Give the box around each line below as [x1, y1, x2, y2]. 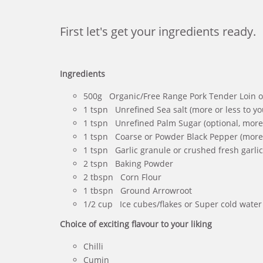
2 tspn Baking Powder [83, 157, 173, 169]
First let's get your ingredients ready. [60, 23, 256, 39]
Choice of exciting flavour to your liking [60, 218, 212, 230]
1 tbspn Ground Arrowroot [83, 184, 192, 196]
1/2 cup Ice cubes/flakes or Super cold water [83, 198, 262, 210]
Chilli [83, 240, 103, 252]
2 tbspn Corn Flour [83, 171, 161, 183]
